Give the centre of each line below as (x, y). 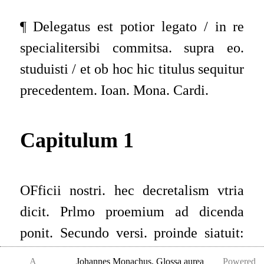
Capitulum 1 (77, 140)
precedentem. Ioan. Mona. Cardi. (114, 90)
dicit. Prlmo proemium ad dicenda (132, 211)
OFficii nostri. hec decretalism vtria (132, 190)
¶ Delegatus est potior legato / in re (132, 27)
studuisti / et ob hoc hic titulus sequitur (132, 69)
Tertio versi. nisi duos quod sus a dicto (132, 254)
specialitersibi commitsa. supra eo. (132, 48)
